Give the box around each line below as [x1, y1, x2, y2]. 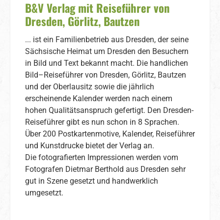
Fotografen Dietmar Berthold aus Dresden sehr [25, 165, 186, 174]
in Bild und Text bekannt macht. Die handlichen [25, 58, 188, 68]
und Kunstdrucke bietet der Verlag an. [25, 141, 154, 151]
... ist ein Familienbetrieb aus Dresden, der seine [25, 35, 189, 45]
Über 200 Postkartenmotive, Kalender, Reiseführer [25, 129, 195, 139]
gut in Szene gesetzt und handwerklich [25, 176, 158, 186]
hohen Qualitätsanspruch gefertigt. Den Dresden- [25, 106, 193, 115]
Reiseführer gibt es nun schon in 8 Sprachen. [25, 117, 179, 127]
